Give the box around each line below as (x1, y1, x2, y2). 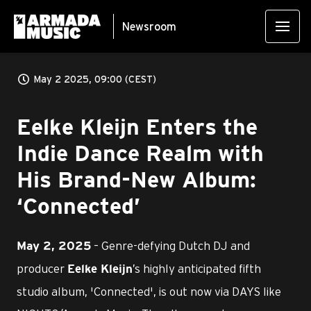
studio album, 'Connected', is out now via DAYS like (17, 285, 281, 298)
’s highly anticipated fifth (133, 262, 261, 275)
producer (17, 262, 67, 275)
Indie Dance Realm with (17, 144, 264, 165)
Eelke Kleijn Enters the (17, 118, 258, 138)
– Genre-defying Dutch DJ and (91, 239, 250, 252)
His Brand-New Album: (17, 171, 256, 191)
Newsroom (122, 20, 176, 33)
